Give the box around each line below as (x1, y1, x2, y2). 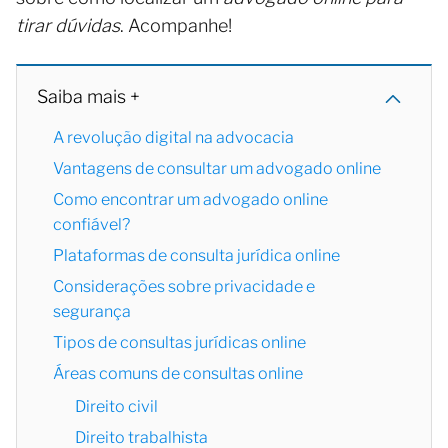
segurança (53, 301, 131, 321)
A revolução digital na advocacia (53, 127, 294, 147)
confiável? (53, 214, 130, 234)
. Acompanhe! (120, 14, 232, 36)
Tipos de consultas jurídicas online (53, 332, 306, 352)
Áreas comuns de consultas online (53, 363, 303, 383)
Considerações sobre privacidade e (53, 276, 315, 296)
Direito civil (75, 396, 158, 416)
